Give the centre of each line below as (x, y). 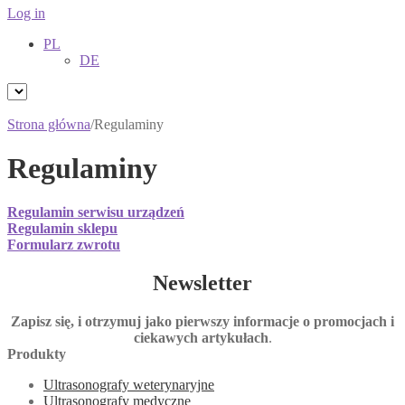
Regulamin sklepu (62, 229)
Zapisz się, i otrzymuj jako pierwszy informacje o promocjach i (202, 322)
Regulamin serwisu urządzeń (96, 212)
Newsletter (202, 283)
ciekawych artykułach (201, 338)
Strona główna (49, 124)
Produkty (37, 354)
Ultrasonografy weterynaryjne (129, 385)
